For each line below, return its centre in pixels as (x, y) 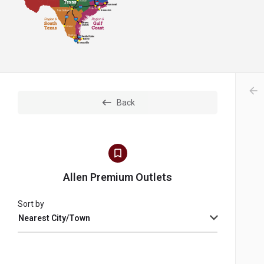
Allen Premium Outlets (118, 177)
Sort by (31, 204)
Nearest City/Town (54, 218)
